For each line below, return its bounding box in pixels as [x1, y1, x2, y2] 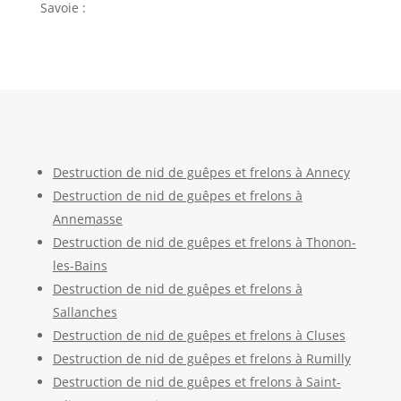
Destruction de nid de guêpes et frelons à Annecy [52, 163, 350, 181]
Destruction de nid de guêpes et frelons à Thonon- [52, 233, 356, 251]
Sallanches [52, 303, 117, 320]
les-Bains [52, 256, 107, 274]
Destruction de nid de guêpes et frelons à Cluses [52, 326, 346, 344]
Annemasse [52, 209, 123, 227]
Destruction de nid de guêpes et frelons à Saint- [52, 372, 341, 390]
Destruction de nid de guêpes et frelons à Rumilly [52, 349, 351, 367]
